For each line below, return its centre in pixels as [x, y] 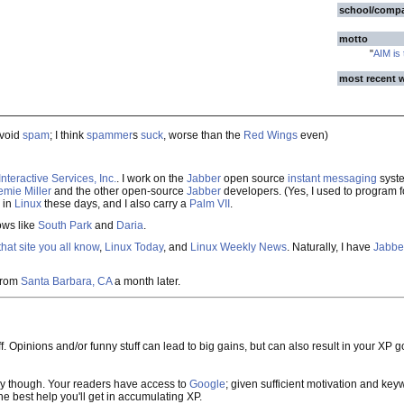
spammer [110, 135]
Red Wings [271, 135]
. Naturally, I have [330, 247]
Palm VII [210, 204]
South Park [65, 225]
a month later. [146, 281]
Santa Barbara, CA [66, 281]
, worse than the [203, 135]
